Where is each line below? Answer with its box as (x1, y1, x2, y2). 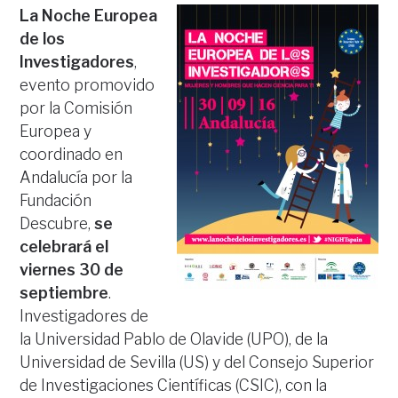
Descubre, (20, 214, 95, 233)
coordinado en (20, 145, 123, 163)
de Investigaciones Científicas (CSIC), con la (20, 376, 328, 394)
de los (20, 29, 66, 48)
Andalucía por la (20, 168, 133, 187)
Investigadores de (20, 306, 149, 325)
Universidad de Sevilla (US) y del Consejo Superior (20, 353, 375, 371)
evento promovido (20, 76, 155, 94)
